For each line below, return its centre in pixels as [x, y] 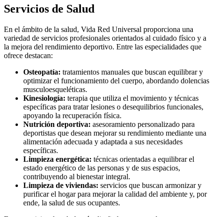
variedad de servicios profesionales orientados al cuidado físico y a [105, 38]
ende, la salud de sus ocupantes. [72, 203]
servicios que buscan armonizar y [150, 186]
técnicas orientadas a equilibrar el [143, 159]
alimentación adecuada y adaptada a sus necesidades [103, 142]
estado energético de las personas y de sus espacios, [102, 168]
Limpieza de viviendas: [61, 186]
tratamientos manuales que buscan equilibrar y [132, 72]
